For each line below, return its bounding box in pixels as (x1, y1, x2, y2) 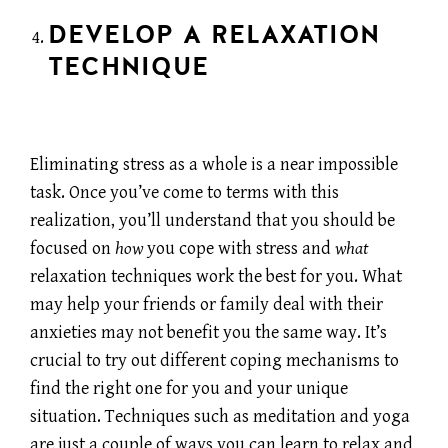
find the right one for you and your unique (30, 378, 348, 400)
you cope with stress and (143, 238, 335, 260)
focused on (30, 238, 115, 260)
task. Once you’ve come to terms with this (30, 182, 339, 204)
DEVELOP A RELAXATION (47, 17, 380, 52)
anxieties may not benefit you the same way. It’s (30, 322, 387, 344)
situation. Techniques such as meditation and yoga (30, 406, 410, 428)
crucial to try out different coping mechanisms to (30, 350, 399, 372)
